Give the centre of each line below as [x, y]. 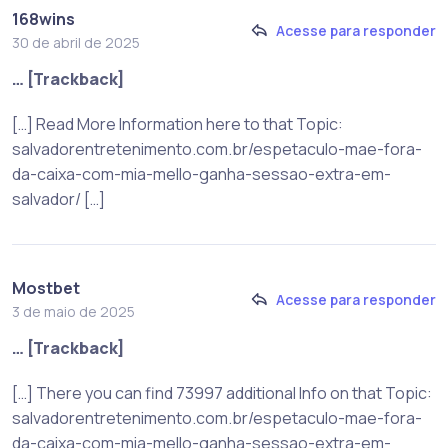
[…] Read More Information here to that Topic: [177, 123]
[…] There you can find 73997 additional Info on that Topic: [222, 392]
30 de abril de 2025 [76, 42]
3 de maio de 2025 [73, 311]
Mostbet [46, 287]
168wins [43, 18]
